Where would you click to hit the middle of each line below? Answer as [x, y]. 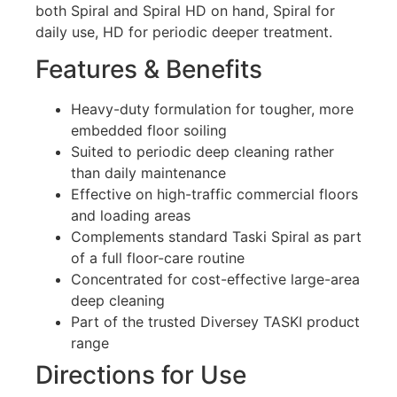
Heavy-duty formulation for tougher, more [212, 109]
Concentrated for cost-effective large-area [215, 280]
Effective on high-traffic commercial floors [214, 195]
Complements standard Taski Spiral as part [216, 237]
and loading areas [131, 216]
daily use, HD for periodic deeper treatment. [184, 31]
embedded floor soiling [149, 131]
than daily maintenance [148, 173]
